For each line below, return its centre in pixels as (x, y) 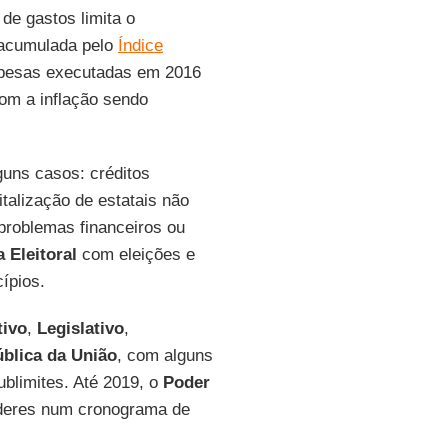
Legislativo (77, 328)
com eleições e (135, 254)
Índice (140, 45)
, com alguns (164, 355)
